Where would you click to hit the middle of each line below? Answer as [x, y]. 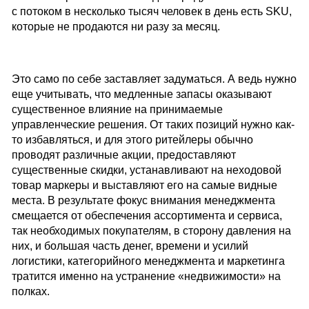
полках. [30, 292]
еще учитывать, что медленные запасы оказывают [141, 94]
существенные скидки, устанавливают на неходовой [146, 170]
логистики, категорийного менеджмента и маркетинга [148, 261]
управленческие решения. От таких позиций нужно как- [153, 125]
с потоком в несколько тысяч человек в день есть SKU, [151, 12]
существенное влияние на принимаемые [117, 110]
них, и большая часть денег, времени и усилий [130, 246]
